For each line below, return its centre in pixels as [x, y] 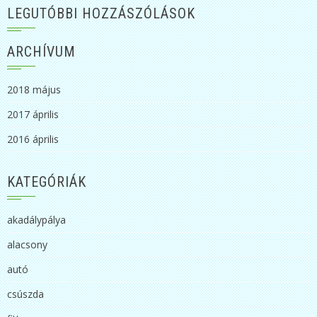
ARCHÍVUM [41, 51]
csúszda [25, 294]
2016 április [33, 139]
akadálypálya [36, 219]
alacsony [27, 244]
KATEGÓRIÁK [47, 181]
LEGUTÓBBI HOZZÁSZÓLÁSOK [101, 13]
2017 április [33, 114]
